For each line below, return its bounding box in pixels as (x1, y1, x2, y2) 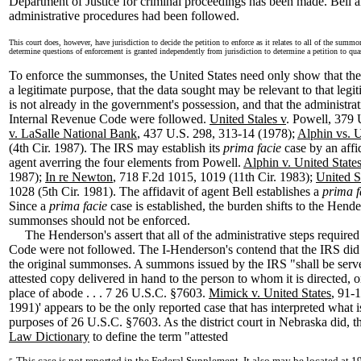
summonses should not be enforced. (9, 214, 190, 227)
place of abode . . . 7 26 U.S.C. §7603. (9, 286, 209, 300)
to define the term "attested (89, 330, 228, 343)
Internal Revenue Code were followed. (9, 112, 210, 126)
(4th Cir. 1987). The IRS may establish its (9, 141, 223, 155)
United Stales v (210, 112, 286, 126)
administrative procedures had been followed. (9, 9, 239, 23)
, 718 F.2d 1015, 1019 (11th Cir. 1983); (113, 170, 316, 184)
